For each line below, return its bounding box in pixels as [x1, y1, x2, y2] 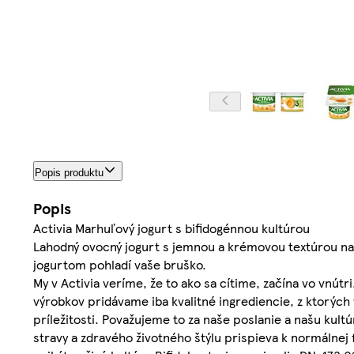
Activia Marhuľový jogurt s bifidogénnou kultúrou [33, 218, 310, 237]
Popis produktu [35, 166, 104, 179]
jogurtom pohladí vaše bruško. [33, 254, 206, 273]
